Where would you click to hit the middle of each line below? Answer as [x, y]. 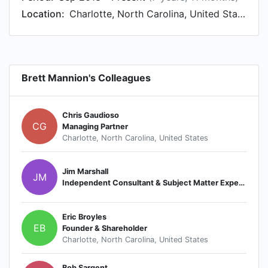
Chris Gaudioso [91, 115]
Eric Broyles [84, 217]
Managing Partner [95, 126]
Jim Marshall [85, 171]
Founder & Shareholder [105, 228]
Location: [43, 14]
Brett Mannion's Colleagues [86, 78]
